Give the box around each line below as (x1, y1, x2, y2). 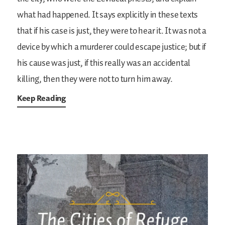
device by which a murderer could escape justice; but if (17, 40, 206, 55)
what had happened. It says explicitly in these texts (17, 8, 198, 23)
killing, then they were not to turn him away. (17, 72, 173, 87)
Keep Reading (17, 93, 66, 103)
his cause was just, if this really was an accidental (17, 56, 190, 71)
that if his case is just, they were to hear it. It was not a (17, 24, 206, 39)
